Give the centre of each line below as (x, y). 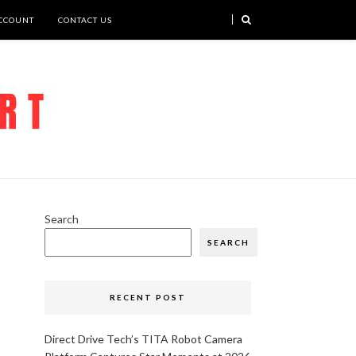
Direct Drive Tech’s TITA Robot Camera (143, 339)
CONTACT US (85, 20)
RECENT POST (148, 297)
